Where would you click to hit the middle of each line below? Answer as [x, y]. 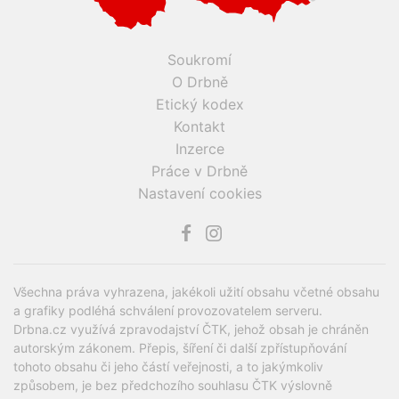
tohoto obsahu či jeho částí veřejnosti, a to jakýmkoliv [168, 366]
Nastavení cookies [199, 193]
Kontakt [199, 126]
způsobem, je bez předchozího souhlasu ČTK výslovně [173, 385]
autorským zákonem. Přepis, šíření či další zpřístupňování [180, 347]
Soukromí [199, 59]
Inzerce [199, 148]
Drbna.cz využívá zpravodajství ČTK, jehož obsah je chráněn [191, 329]
